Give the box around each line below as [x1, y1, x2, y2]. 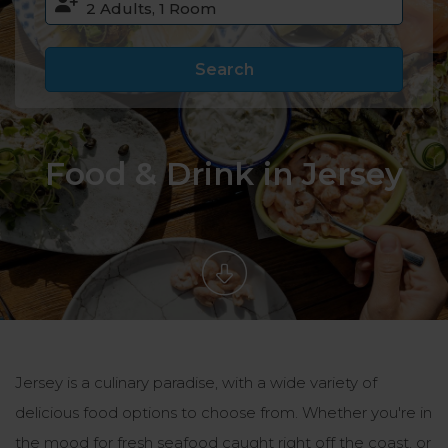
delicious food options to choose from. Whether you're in [15, 403, 432, 422]
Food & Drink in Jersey [45, 155, 403, 193]
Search [194, 60, 254, 79]
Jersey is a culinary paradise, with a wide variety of [15, 373, 377, 392]
